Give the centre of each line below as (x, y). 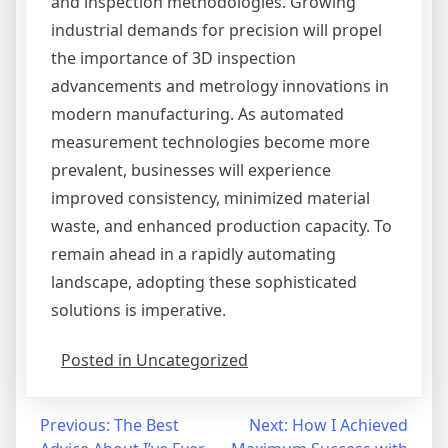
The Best (146, 425)
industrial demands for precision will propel (216, 30)
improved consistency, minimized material (210, 198)
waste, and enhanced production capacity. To (221, 226)
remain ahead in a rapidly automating (193, 254)
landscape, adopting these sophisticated (204, 282)
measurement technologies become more (210, 142)
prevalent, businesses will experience (191, 170)
